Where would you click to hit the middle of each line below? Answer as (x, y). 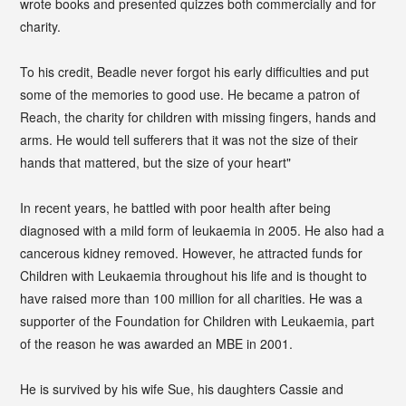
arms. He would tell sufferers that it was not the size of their (189, 139)
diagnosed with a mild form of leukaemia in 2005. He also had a (203, 230)
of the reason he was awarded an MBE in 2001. (157, 343)
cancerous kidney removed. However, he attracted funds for (192, 252)
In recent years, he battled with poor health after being (176, 207)
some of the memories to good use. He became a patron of (190, 94)
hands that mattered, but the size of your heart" (156, 162)
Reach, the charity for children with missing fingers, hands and (198, 116)
